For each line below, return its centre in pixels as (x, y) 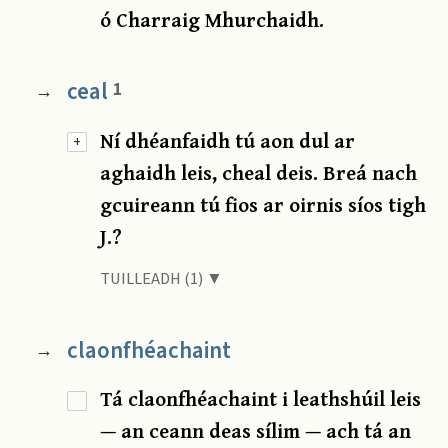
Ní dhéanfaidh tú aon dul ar (228, 141)
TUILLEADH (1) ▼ (162, 279)
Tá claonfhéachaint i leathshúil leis (261, 399)
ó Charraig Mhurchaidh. (212, 20)
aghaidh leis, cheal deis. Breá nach (259, 173)
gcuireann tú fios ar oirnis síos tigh (263, 205)
